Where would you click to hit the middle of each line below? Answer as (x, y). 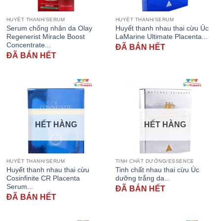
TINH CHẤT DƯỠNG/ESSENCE (155, 161)
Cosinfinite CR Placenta (43, 178)
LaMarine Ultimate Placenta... (161, 37)
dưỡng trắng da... (143, 178)
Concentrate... (28, 45)
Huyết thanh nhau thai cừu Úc (162, 28)
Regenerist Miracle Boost (45, 37)
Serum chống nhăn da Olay (49, 28)
